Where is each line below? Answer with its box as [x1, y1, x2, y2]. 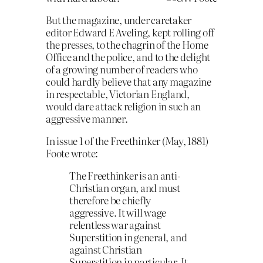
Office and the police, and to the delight [46, 49, 211, 65]
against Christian [69, 241, 142, 257]
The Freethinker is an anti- [69, 167, 181, 183]
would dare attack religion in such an [46, 99, 201, 114]
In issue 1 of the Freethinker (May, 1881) [46, 133, 209, 148]
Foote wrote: [46, 145, 99, 160]
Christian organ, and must [69, 180, 180, 195]
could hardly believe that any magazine [46, 74, 211, 89]
